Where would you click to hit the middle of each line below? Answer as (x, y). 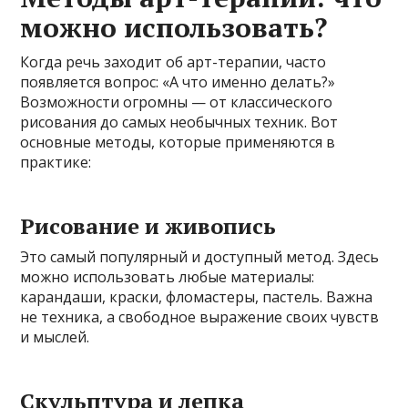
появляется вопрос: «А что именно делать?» (178, 82)
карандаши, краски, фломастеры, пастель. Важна (197, 296)
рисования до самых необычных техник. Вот (179, 122)
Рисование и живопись (148, 225)
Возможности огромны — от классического (177, 102)
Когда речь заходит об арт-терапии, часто (173, 61)
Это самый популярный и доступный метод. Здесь (200, 256)
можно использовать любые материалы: (168, 276)
